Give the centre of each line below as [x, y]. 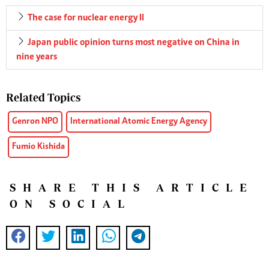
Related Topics [43, 97]
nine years [37, 57]
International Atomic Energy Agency [139, 121]
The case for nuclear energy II [86, 18]
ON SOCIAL [71, 204]
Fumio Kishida [38, 147]
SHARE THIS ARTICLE [131, 187]
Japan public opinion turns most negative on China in [134, 42]
